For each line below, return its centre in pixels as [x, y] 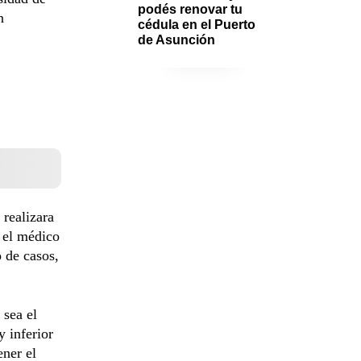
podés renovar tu [190, 9]
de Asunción [176, 39]
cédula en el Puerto [197, 24]
